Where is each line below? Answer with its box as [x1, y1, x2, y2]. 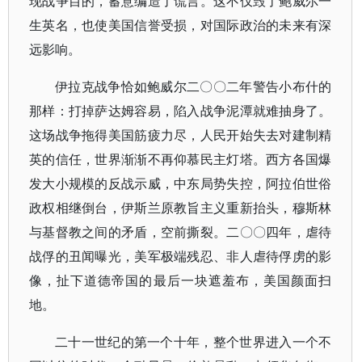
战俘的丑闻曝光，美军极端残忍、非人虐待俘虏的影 [29, 247, 332, 265]
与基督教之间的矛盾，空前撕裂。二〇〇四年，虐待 [29, 223, 332, 241]
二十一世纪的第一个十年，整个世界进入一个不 [55, 333, 332, 351]
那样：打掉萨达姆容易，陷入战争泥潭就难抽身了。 [29, 102, 332, 120]
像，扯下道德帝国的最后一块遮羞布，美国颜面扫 [29, 271, 332, 289]
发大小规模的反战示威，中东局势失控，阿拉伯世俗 [29, 175, 332, 192]
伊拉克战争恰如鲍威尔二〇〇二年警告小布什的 [55, 78, 332, 95]
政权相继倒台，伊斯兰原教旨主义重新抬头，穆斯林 [29, 199, 332, 217]
